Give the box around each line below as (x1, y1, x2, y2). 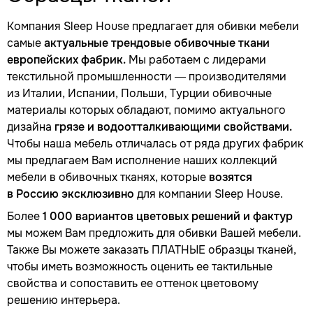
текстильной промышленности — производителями (7, 69, 286, 84)
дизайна (7, 119, 54, 134)
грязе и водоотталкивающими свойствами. (54, 119, 292, 134)
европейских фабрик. (7, 52, 126, 67)
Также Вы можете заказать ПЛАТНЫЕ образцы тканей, (7, 242, 296, 257)
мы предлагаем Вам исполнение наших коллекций (7, 153, 277, 168)
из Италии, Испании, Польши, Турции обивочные (7, 86, 272, 101)
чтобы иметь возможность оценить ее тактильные (7, 259, 272, 274)
